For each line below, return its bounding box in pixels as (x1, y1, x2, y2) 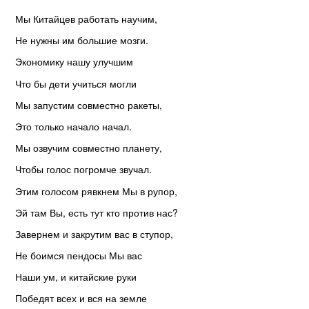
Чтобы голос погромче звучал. (15, 162, 152, 177)
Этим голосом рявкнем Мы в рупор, (15, 183, 177, 198)
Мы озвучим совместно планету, (15, 141, 162, 155)
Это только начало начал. (15, 119, 132, 133)
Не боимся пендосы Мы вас (15, 248, 142, 263)
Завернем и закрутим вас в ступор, (15, 226, 173, 241)
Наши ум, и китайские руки (15, 270, 137, 284)
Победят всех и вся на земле (15, 291, 147, 306)
